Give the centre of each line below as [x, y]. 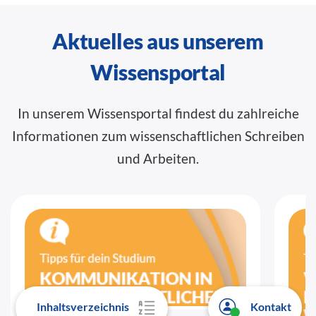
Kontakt [271, 306]
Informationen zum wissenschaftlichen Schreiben [158, 135]
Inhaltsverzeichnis [83, 306]
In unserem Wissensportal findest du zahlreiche [158, 113]
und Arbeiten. [158, 158]
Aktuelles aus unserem [158, 41]
